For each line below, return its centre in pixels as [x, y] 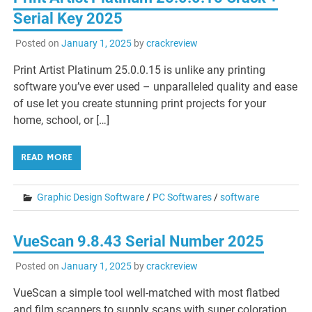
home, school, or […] [62, 120]
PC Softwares [182, 197]
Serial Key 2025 [68, 19]
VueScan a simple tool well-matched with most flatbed [147, 292]
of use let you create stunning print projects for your [140, 104]
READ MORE [47, 158]
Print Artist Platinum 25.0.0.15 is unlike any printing [140, 70]
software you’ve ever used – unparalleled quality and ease [156, 87]
